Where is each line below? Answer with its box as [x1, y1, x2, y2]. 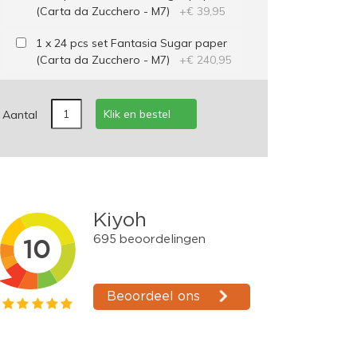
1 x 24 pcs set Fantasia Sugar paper [35, 36, 227, 50]
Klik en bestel [103, 107, 171, 121]
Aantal [2, 108, 37, 122]
